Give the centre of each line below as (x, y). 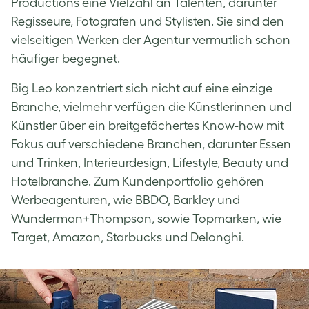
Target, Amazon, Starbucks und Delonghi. (128, 237)
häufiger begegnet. (66, 58)
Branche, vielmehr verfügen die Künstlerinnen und (151, 107)
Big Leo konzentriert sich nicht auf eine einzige (142, 88)
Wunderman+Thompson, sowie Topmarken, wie (146, 218)
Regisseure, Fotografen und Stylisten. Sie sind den (148, 21)
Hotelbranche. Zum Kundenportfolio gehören (138, 181)
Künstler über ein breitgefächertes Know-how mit (148, 125)
